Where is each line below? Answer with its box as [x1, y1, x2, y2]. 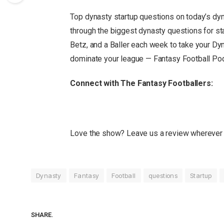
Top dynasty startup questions [70, 11, 176, 21]
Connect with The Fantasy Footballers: [70, 78, 213, 88]
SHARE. [31, 210, 53, 218]
